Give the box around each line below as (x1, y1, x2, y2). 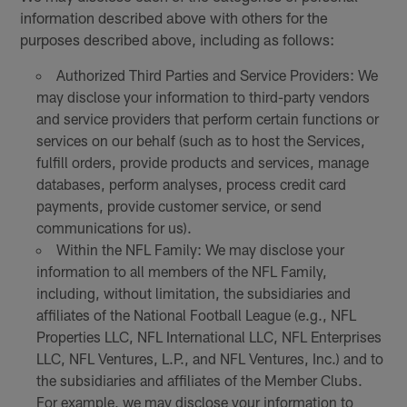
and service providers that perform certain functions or (35, 110, 379, 128)
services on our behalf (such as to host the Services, (35, 132, 365, 150)
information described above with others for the (20, 8, 329, 27)
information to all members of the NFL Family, (35, 263, 327, 281)
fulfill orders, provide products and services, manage (35, 154, 369, 172)
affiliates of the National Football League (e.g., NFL (35, 306, 356, 324)
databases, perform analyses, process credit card (35, 175, 346, 194)
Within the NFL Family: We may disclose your (55, 241, 344, 259)
